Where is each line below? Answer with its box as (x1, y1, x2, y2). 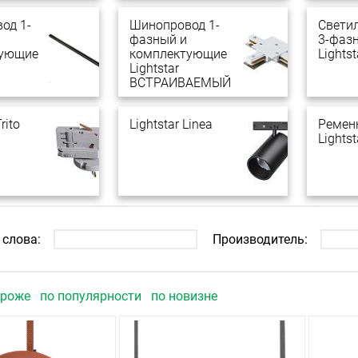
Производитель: (213, 231, 308, 247)
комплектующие (129, 46, 227, 62)
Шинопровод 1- (129, 18, 220, 33)
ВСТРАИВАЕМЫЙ (129, 75, 231, 90)
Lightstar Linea (129, 117, 213, 132)
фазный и (129, 32, 187, 47)
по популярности (40, 288, 145, 304)
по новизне (151, 288, 217, 304)
